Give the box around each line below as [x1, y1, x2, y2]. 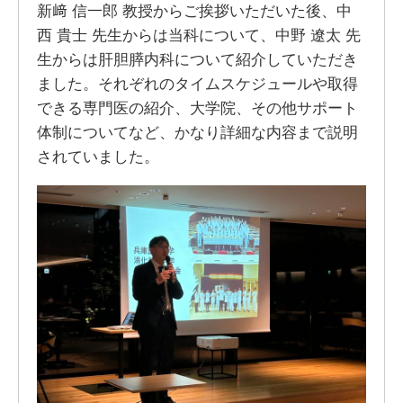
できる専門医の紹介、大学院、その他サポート [36, 99, 358, 118]
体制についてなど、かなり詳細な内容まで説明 [36, 123, 358, 142]
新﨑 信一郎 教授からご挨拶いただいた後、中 [36, 2, 352, 21]
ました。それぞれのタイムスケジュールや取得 [36, 75, 358, 94]
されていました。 [36, 148, 159, 166]
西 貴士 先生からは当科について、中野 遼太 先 [36, 26, 361, 45]
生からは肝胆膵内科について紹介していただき [36, 50, 358, 69]
